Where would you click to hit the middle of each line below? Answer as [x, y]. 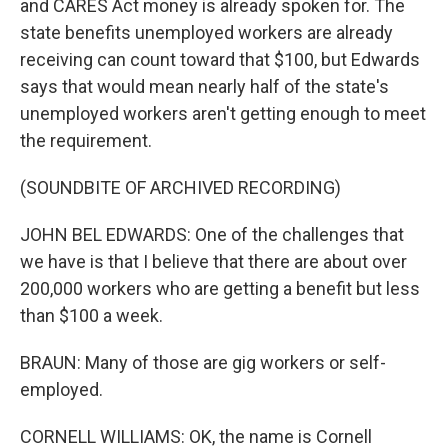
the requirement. [86, 140]
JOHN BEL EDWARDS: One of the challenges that [212, 234]
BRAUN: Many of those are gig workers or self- [203, 362]
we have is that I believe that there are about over [213, 261]
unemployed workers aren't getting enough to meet [223, 113]
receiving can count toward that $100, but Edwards [220, 59]
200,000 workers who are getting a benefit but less [220, 288]
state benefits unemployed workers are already [206, 32]
